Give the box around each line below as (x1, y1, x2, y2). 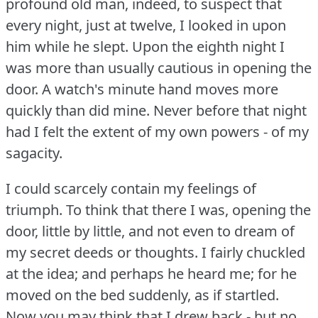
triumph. (6, 199, 62, 219)
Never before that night (153, 100, 307, 120)
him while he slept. (6, 36, 128, 56)
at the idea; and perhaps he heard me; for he (6, 263, 297, 283)
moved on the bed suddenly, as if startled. (6, 285, 279, 305)
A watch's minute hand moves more (42, 79, 278, 99)
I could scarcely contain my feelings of (6, 178, 256, 198)
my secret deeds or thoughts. (6, 242, 198, 262)
